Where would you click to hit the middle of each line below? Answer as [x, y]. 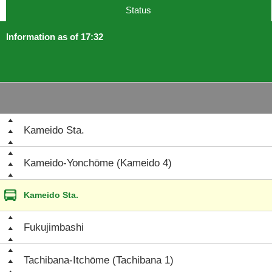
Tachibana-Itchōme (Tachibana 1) [99, 260]
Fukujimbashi [54, 227]
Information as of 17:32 [55, 37]
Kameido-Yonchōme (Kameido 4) [98, 163]
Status [139, 10]
